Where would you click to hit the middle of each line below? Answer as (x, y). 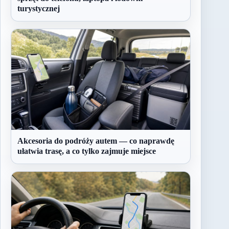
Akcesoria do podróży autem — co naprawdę (96, 141)
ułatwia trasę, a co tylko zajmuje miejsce (87, 151)
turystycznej (39, 9)
